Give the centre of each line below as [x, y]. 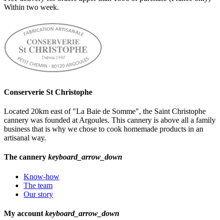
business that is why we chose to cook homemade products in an [104, 129]
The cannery [26, 157]
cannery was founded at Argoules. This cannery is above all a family [110, 120]
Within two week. [31, 7]
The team [38, 185]
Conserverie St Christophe [48, 92]
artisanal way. [25, 138]
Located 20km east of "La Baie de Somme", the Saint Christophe [105, 111]
